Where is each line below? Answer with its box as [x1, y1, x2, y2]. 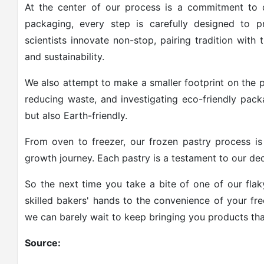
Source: [25, 237, 61, 249]
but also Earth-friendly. [25, 110, 127, 121]
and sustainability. [25, 51, 104, 62]
